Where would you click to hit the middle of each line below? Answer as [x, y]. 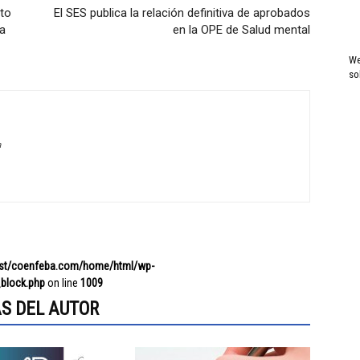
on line [63, 283]
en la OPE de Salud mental [241, 30]
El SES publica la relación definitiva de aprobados [182, 13]
